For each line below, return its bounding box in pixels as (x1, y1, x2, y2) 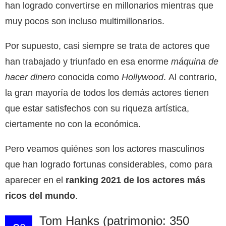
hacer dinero (5, 72, 55, 82)
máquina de (171, 56, 218, 67)
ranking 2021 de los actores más (63, 175, 205, 185)
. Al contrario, (163, 72, 217, 82)
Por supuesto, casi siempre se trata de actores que (5, 40, 210, 51)
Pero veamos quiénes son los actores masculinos (5, 143, 204, 154)
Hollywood (122, 72, 163, 82)
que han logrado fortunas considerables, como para (5, 159, 212, 169)
